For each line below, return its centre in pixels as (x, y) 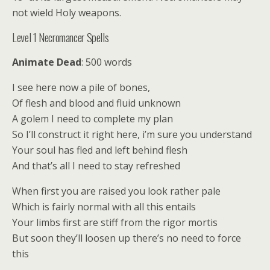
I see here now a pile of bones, (81, 87)
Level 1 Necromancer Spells (61, 37)
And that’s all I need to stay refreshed (96, 166)
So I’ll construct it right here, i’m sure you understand (132, 134)
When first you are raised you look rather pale (116, 191)
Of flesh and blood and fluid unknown (96, 103)
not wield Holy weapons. (67, 13)
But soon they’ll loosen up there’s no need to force (127, 238)
